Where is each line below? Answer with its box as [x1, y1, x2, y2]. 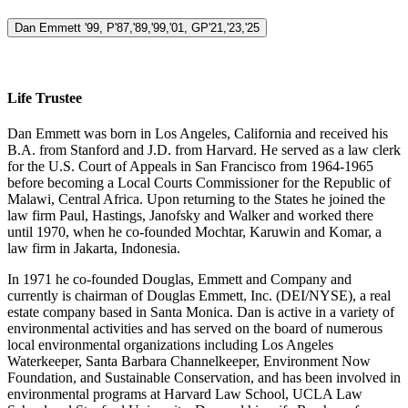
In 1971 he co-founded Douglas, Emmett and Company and [7, 271, 352, 288]
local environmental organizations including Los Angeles [7, 337, 333, 353]
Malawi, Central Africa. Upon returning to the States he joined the [7, 191, 385, 208]
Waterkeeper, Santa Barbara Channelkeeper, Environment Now [7, 353, 371, 370]
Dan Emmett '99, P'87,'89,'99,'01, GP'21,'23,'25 [15, 20, 260, 35]
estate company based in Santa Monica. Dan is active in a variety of [7, 304, 394, 321]
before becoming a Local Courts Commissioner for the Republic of [7, 175, 391, 191]
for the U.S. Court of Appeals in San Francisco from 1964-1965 [7, 158, 373, 175]
